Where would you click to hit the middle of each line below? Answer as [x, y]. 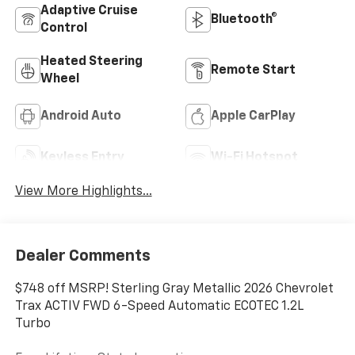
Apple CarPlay [253, 116]
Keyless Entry [82, 157]
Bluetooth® [244, 19]
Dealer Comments [82, 256]
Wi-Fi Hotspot [254, 157]
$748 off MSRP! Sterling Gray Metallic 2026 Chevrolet [174, 290]
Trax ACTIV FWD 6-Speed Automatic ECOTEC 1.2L [159, 307]
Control [63, 28]
